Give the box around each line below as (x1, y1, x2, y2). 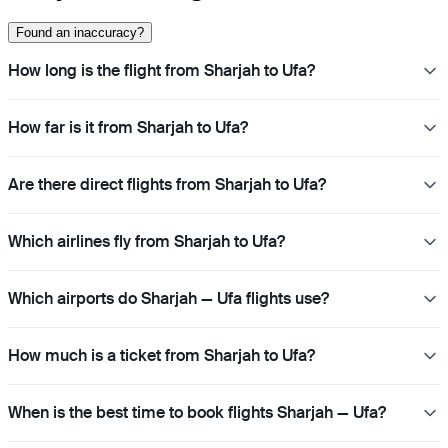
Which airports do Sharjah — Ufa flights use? (8, 287, 329, 309)
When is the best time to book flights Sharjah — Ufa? (8, 401, 386, 423)
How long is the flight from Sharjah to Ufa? (8, 59, 315, 81)
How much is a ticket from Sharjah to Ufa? (8, 344, 315, 366)
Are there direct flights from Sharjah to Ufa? (8, 173, 326, 195)
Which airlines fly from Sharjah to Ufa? (8, 230, 285, 252)
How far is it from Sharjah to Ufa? (8, 116, 248, 138)
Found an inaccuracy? (16, 24, 144, 40)
